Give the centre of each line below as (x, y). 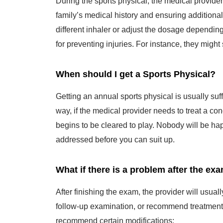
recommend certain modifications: (115, 216)
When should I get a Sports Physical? (136, 70)
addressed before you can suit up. (115, 135)
